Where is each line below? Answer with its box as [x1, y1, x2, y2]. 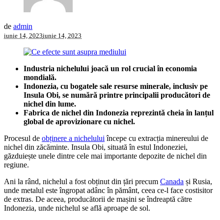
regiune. [4, 160, 29, 169]
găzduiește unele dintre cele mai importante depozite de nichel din [4, 151, 207, 160]
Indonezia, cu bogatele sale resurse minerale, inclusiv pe [24, 82, 208, 90]
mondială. [24, 73, 56, 82]
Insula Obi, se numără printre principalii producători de [24, 90, 210, 99]
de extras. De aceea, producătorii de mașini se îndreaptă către [4, 194, 192, 203]
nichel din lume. [24, 99, 76, 108]
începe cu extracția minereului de [105, 134, 208, 142]
